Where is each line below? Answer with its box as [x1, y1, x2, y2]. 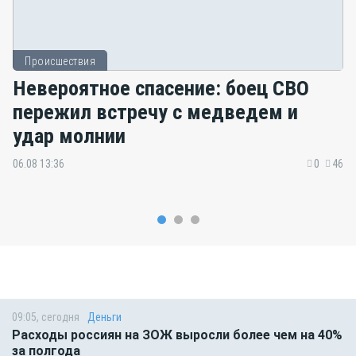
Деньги [87, 311, 122, 324]
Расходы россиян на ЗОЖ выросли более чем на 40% [12, 327, 342, 343]
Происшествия [25, 55, 95, 68]
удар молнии [13, 122, 126, 148]
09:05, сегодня [12, 311, 79, 324]
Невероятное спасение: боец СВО [13, 75, 309, 100]
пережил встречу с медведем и [13, 99, 298, 124]
